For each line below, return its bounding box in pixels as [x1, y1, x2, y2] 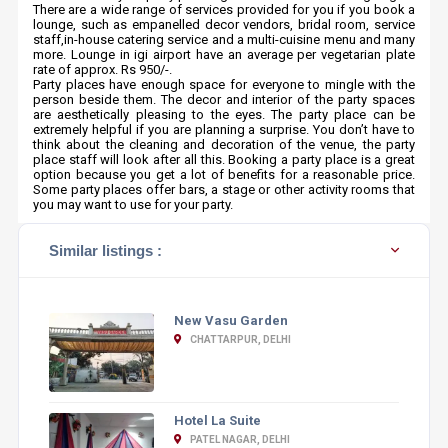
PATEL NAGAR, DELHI [187, 433, 290, 445]
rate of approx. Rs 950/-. [32, 62, 172, 77]
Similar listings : [48, 242, 162, 259]
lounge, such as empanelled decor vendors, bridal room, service [32, 17, 416, 32]
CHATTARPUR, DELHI [187, 334, 291, 345]
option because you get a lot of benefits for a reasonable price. [32, 167, 416, 182]
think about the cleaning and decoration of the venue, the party [32, 137, 416, 152]
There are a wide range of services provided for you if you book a [32, 2, 416, 17]
